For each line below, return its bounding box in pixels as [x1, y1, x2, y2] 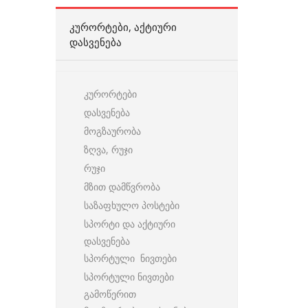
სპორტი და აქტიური [84, 217, 175, 231]
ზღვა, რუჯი [84, 143, 133, 157]
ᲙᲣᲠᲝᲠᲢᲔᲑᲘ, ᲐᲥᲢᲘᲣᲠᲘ [69, 20, 177, 34]
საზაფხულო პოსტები [84, 199, 179, 212]
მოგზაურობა [84, 124, 141, 138]
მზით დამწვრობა [84, 180, 160, 194]
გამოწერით [84, 287, 136, 301]
